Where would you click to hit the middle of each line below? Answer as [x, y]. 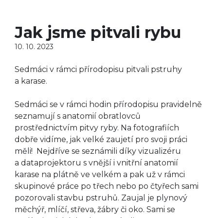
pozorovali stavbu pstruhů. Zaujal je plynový [101, 198]
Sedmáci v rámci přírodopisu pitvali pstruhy [98, 70]
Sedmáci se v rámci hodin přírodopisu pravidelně [108, 105]
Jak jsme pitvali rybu [98, 33]
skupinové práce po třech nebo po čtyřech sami [107, 186]
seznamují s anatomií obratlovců [78, 116]
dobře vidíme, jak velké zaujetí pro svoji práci [101, 140]
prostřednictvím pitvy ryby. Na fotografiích [97, 128]
